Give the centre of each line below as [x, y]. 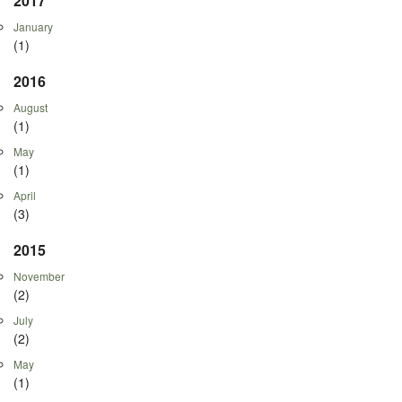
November [39, 275]
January [33, 26]
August [31, 107]
